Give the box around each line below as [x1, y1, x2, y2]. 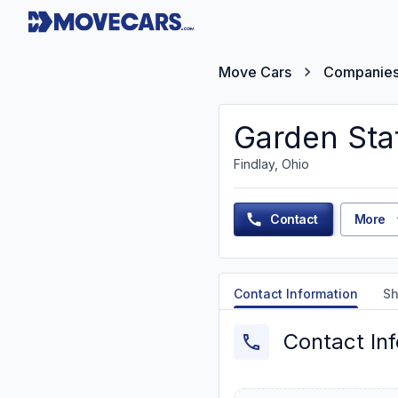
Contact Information [234, 286, 358, 301]
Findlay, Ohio [234, 156, 309, 171]
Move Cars [219, 63, 291, 81]
